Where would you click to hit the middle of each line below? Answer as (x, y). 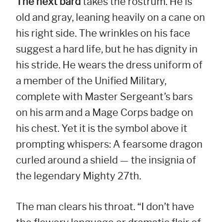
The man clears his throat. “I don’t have (105, 207)
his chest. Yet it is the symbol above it (102, 129)
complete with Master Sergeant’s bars (104, 97)
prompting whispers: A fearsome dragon (109, 144)
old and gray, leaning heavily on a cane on (111, 18)
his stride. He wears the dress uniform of (109, 65)
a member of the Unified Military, (91, 81)
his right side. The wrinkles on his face (103, 33)
